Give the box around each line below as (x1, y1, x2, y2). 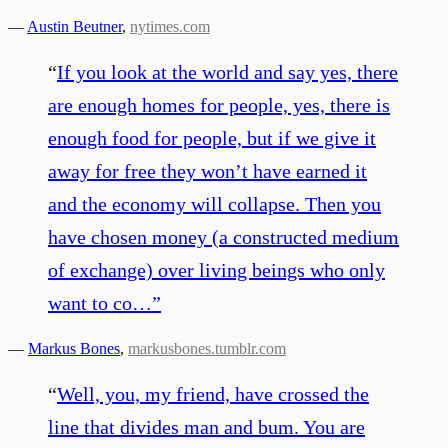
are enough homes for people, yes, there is (48, 93, 390, 116)
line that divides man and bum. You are (48, 415, 365, 438)
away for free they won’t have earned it (48, 159, 367, 182)
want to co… (48, 291, 152, 314)
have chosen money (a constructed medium (48, 225, 399, 248)
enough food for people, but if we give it (48, 126, 376, 149)
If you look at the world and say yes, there (57, 60, 398, 83)
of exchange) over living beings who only (48, 258, 385, 281)
